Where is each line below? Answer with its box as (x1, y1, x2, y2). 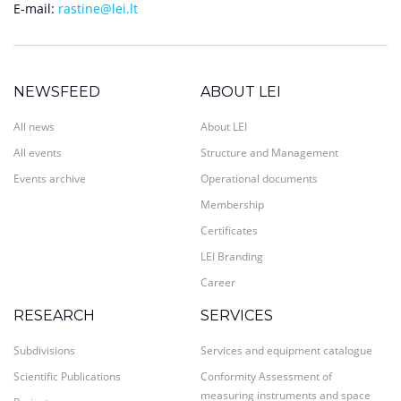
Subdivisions (13, 342, 75, 358)
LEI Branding (200, 248, 263, 264)
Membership (200, 196, 264, 212)
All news (13, 118, 55, 134)
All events (13, 144, 62, 160)
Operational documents (200, 170, 318, 186)
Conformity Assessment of (200, 368, 332, 384)
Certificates (200, 222, 258, 238)
